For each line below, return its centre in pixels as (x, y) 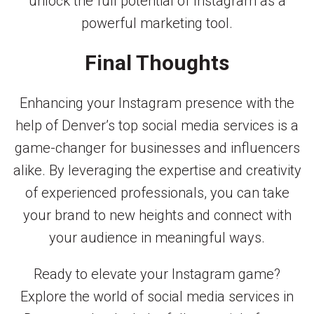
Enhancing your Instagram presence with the (157, 103)
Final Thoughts (157, 62)
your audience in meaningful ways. (157, 237)
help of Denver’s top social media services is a (157, 125)
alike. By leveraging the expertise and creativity (157, 170)
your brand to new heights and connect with (157, 215)
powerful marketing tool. (157, 23)
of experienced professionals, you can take (157, 192)
